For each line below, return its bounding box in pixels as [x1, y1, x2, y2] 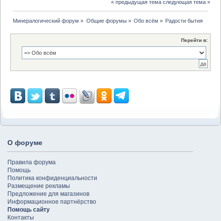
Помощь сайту [7, 206, 50, 213]
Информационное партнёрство [7, 198, 96, 205]
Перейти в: [181, 37, 208, 43]
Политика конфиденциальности [7, 174, 97, 182]
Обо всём [133, 18, 158, 24]
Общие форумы [86, 18, 127, 24]
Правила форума [7, 158, 56, 166]
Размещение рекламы [7, 182, 70, 189]
